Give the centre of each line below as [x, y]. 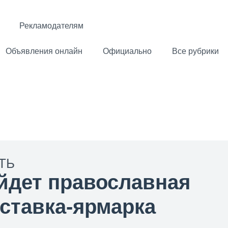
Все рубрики [195, 51]
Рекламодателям [51, 26]
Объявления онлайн [44, 51]
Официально [127, 51]
